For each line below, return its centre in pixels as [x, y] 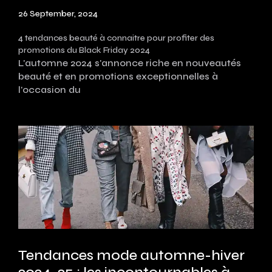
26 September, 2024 [58, 14]
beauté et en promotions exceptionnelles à [118, 76]
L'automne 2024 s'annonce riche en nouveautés [130, 63]
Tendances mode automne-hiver [131, 255]
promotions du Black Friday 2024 [84, 50]
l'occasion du [49, 90]
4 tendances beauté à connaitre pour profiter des [116, 38]
